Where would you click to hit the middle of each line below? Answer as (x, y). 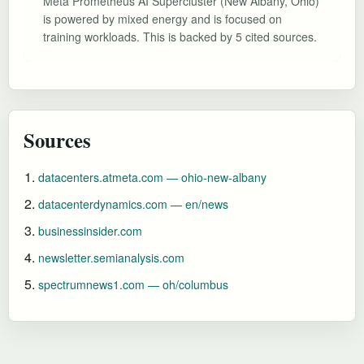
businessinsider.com (90, 230)
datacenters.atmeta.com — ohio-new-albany (152, 177)
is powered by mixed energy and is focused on (162, 18)
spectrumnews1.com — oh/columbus (133, 284)
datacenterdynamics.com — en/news (133, 204)
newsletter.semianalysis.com (111, 257)
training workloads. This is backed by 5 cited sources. (180, 36)
